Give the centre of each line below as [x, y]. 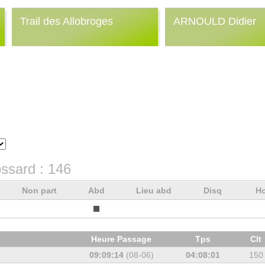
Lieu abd [155, 190]
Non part [40, 190]
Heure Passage [122, 239]
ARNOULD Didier [214, 21]
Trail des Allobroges [66, 21]
